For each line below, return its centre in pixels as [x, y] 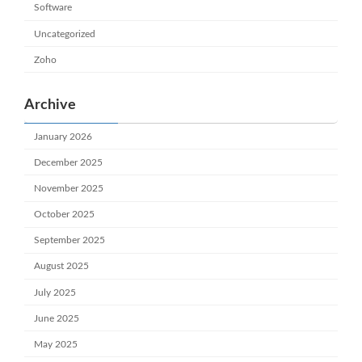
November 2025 [69, 188]
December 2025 [69, 162]
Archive [50, 105]
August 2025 [62, 266]
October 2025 [65, 215]
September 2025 [70, 240]
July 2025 [55, 292]
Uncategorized [65, 34]
